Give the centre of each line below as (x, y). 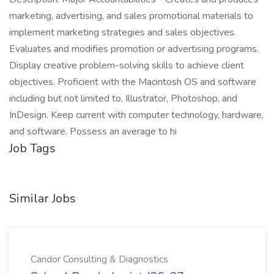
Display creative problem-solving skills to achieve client (127, 65)
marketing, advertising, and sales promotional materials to (131, 16)
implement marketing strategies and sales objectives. (123, 32)
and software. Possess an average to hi (93, 131)
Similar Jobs (43, 198)
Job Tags (32, 148)
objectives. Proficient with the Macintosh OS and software (133, 82)
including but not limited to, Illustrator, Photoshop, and (123, 98)
